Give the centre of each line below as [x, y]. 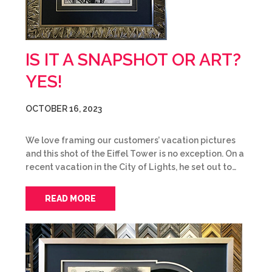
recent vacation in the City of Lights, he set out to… [131, 167]
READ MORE [70, 199]
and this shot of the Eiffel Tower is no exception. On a [135, 154]
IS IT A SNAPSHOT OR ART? [133, 60]
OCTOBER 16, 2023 [64, 109]
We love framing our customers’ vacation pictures [131, 140]
